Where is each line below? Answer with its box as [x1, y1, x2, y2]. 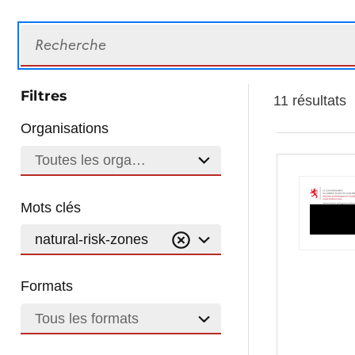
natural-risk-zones [34, 231, 148, 248]
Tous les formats [34, 311, 139, 327]
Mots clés [21, 199, 82, 216]
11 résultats [273, 93, 346, 109]
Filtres [21, 86, 67, 104]
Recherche [20, 25, 90, 42]
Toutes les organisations [34, 152, 188, 169]
